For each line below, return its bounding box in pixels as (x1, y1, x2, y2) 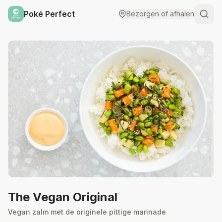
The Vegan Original (8, 190, 117, 205)
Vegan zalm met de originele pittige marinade (8, 208, 166, 217)
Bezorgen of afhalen (126, 9, 194, 18)
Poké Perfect (24, 9, 75, 19)
